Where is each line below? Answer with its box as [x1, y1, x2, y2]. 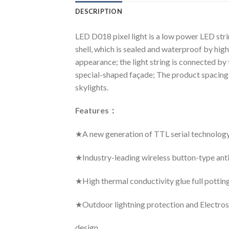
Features [75, 105, 109, 116]
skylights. [75, 82, 108, 92]
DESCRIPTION [75, 7, 122, 15]
